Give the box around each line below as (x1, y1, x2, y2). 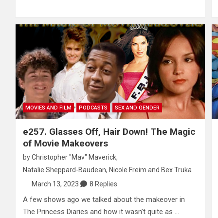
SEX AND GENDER (115, 105, 160, 111)
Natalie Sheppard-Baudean (23, 166, 106, 174)
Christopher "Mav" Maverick (32, 153, 116, 162)
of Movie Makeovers (23, 138, 108, 149)
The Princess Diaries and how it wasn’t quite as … (23, 207, 179, 217)
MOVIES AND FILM (25, 105, 72, 111)
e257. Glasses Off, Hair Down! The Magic (23, 126, 196, 138)
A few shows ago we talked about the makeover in (23, 195, 185, 204)
